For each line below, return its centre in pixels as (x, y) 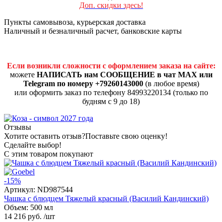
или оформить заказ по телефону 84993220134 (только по (111, 93)
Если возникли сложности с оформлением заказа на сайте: (111, 66)
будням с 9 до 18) (111, 102)
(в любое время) (171, 84)
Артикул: (21, 190)
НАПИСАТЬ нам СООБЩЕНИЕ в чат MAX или (124, 75)
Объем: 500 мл (28, 208)
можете (23, 75)
